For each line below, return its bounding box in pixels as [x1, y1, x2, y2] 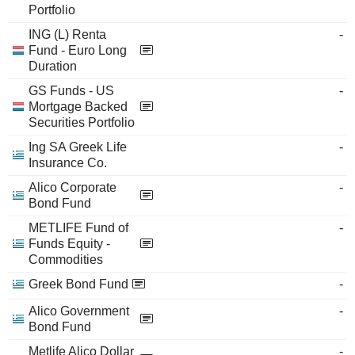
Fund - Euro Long [29, 44, 127, 57]
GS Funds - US [29, 84, 114, 97]
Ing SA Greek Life [29, 140, 127, 154]
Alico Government [29, 304, 129, 318]
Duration [29, 59, 77, 73]
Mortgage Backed [29, 100, 128, 113]
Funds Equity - [29, 237, 110, 250]
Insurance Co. [29, 156, 107, 170]
